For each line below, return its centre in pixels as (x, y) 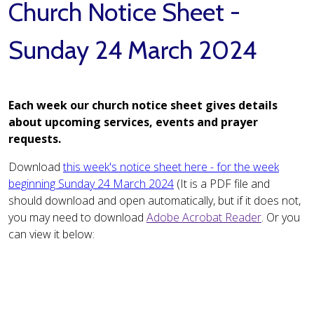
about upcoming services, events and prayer (133, 122)
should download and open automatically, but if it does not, (155, 201)
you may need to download (77, 218)
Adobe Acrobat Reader (204, 218)
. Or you (281, 218)
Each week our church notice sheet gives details (143, 105)
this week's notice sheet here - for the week (171, 167)
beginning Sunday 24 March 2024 (91, 184)
